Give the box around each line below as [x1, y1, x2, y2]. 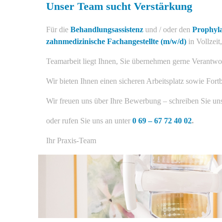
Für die [46, 25, 70, 34]
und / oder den [143, 25, 192, 34]
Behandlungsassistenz [70, 25, 143, 34]
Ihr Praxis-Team [46, 136, 96, 145]
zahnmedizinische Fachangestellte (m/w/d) [46, 37, 186, 46]
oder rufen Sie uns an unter [46, 116, 132, 125]
